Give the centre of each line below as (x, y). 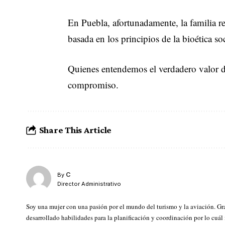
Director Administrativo (89, 184)
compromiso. (93, 85)
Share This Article (75, 130)
